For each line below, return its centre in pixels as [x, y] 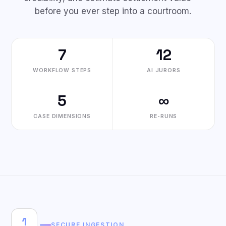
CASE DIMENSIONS [62, 116]
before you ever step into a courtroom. [113, 11]
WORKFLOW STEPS [62, 70]
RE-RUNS [164, 116]
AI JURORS [164, 70]
